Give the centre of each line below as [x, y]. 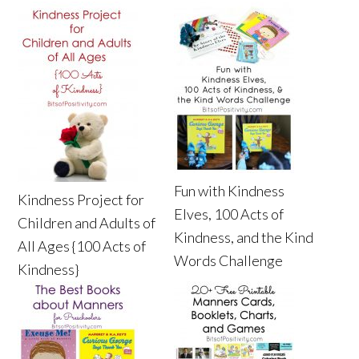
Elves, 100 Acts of [229, 214]
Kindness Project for [81, 200]
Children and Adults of [87, 223]
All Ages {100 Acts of [82, 246]
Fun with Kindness [230, 191]
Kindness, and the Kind [244, 238]
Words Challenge [229, 261]
